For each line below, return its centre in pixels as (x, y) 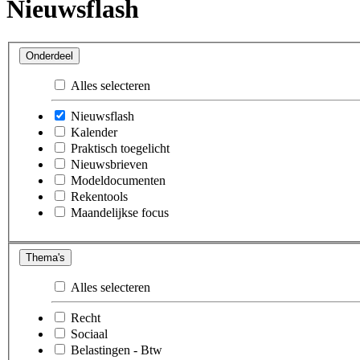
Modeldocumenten (118, 181)
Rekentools (99, 197)
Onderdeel (49, 56)
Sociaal (89, 334)
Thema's (45, 258)
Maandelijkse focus (120, 213)
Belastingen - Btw (117, 350)
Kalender (94, 133)
